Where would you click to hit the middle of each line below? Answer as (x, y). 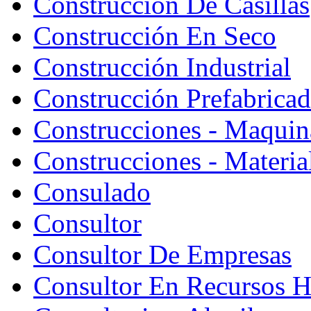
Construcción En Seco (155, 35)
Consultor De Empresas (162, 254)
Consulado (92, 192)
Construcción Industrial (162, 67)
